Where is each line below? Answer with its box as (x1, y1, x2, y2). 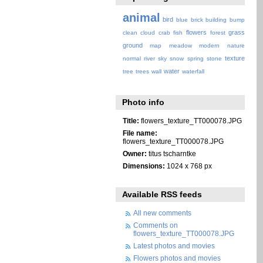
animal (122, 11, 160, 25)
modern (199, 42, 220, 49)
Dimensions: (122, 161, 165, 170)
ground (122, 42, 143, 49)
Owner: (122, 149, 147, 157)
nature (227, 42, 245, 49)
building (205, 16, 227, 23)
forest (210, 29, 225, 36)
